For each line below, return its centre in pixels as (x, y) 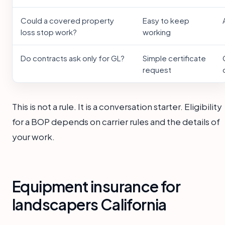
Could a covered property (67, 21)
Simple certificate (174, 58)
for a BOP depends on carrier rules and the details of (116, 122)
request (157, 70)
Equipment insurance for (96, 187)
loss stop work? (49, 32)
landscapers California (89, 205)
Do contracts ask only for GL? (73, 58)
